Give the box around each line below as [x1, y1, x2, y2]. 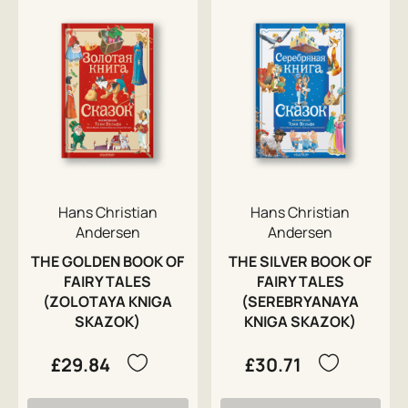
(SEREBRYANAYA [241, 291, 360, 312]
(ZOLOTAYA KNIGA [43, 291, 173, 312]
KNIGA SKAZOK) [244, 311, 357, 332]
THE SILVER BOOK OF [229, 251, 372, 272]
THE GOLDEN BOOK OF [31, 251, 185, 272]
